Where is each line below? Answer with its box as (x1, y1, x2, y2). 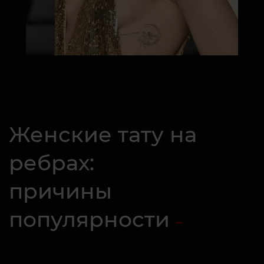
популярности (9, 206, 170, 232)
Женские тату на (9, 121, 197, 147)
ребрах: (9, 150, 94, 176)
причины (9, 178, 112, 204)
